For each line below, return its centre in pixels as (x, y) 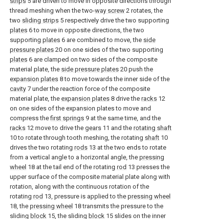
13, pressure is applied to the (85, 196)
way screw (110, 11)
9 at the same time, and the (122, 118)
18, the (20, 206)
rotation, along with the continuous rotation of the (79, 186)
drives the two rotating (42, 147)
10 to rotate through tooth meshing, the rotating (77, 138)
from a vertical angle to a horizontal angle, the (75, 157)
